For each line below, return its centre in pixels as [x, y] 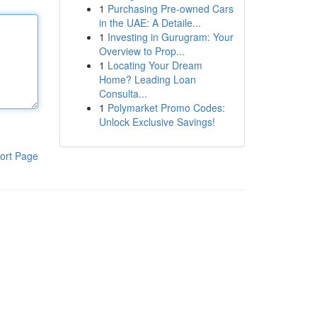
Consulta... [123, 93]
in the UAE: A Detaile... [150, 23]
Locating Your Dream [155, 65]
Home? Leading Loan [147, 79]
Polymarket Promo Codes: [166, 108]
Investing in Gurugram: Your [170, 37]
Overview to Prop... [142, 51]
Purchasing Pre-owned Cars [170, 8]
